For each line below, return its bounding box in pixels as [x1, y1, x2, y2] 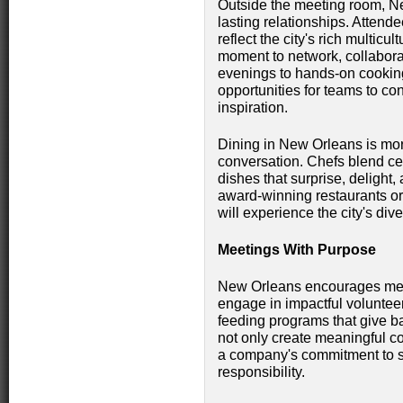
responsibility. [218, 364, 305, 380]
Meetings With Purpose [218, 242, 376, 257]
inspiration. [218, 100, 288, 115]
